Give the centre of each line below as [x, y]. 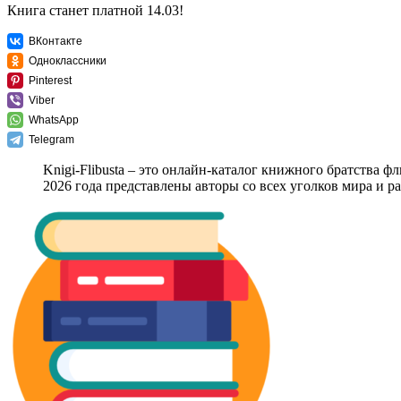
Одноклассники [68, 61]
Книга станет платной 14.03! [95, 11]
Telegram [51, 140]
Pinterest [50, 81]
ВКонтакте [55, 42]
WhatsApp [54, 120]
